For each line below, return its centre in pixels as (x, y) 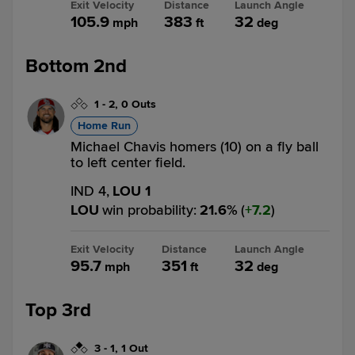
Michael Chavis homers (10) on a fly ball (195, 147)
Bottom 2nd (76, 66)
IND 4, (90, 191)
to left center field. (128, 162)
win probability (148, 210)
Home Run (104, 126)
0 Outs (139, 104)
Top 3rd (58, 310)
